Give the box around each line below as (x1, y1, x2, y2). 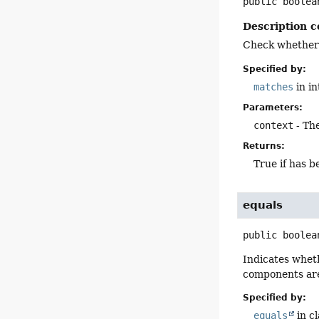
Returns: (243, 140, 286, 151)
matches (253, 80, 294, 93)
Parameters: (243, 102, 303, 113)
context (253, 119, 294, 131)
